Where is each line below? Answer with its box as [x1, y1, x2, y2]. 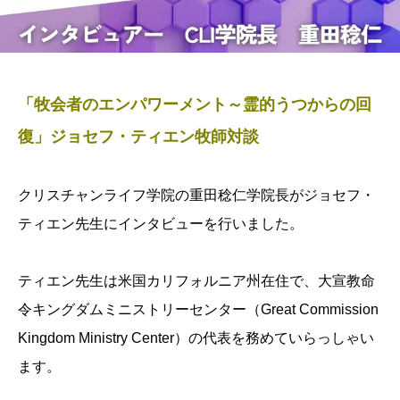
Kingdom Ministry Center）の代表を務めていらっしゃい [18, 329, 374, 346]
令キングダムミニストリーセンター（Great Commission [18, 301, 379, 317]
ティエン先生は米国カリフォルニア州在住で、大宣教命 [18, 272, 375, 288]
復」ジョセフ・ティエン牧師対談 [18, 127, 259, 146]
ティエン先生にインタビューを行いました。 [18, 215, 304, 231]
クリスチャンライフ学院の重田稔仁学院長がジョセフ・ [18, 187, 375, 203]
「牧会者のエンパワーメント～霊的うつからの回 [18, 95, 371, 113]
